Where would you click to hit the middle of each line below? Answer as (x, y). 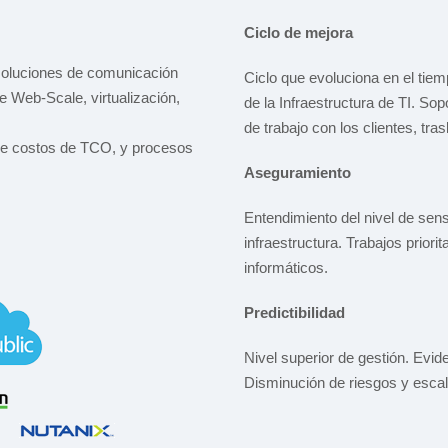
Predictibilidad (294, 312)
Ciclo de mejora (298, 32)
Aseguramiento (297, 172)
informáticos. (286, 267)
